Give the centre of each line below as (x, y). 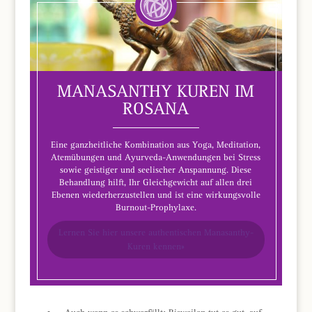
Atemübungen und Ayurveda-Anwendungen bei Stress (156, 157)
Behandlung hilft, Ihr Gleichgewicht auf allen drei (156, 182)
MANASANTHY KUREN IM (156, 91)
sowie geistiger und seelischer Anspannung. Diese (156, 169)
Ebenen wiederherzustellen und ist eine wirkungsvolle (156, 194)
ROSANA (156, 108)
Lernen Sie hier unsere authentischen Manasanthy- (156, 232)
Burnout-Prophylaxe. (156, 207)
